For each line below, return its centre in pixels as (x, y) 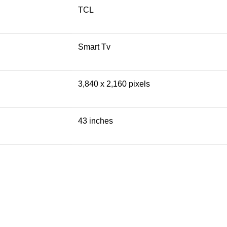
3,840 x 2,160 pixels (114, 84)
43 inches (96, 121)
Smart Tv (94, 47)
